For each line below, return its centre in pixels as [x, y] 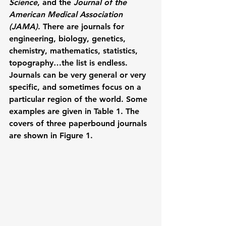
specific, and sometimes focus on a [76, 87]
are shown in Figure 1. [51, 135]
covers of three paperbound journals [79, 123]
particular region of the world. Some [79, 99]
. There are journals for [82, 26]
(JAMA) [23, 26]
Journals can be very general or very [79, 75]
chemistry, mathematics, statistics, [75, 50]
